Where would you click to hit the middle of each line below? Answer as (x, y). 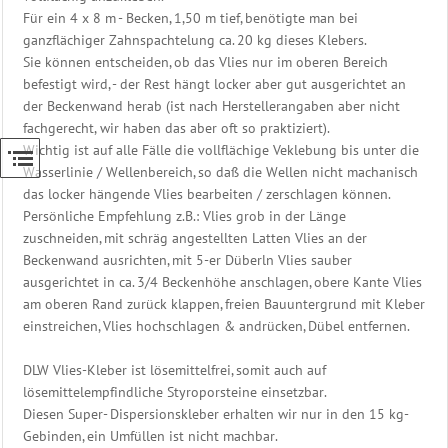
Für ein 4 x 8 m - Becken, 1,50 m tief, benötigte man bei (190, 17)
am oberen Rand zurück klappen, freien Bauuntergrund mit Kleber (224, 303)
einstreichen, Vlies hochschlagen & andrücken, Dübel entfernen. (216, 325)
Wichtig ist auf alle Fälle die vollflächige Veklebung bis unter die (221, 149)
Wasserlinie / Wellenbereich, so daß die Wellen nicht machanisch (220, 171)
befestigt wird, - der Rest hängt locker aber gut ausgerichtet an (214, 83)
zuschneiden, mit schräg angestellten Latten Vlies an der (195, 237)
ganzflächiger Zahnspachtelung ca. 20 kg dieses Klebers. (195, 39)
